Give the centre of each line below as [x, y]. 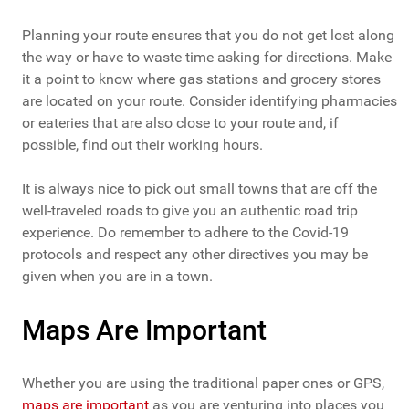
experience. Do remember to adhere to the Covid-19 [185, 233]
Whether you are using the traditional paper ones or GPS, [203, 383]
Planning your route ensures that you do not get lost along [208, 36]
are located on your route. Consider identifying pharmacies [210, 101]
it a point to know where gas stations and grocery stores [201, 79]
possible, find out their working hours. [142, 145]
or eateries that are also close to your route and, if [180, 123]
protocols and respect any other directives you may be [195, 255]
